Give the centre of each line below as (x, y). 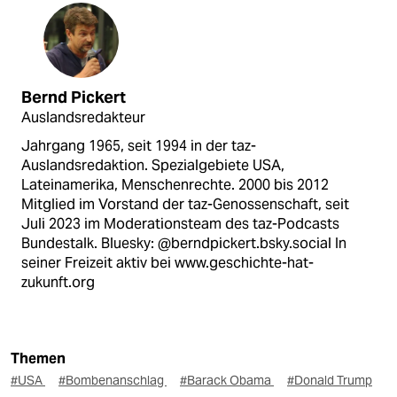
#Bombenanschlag (113, 380)
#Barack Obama (227, 380)
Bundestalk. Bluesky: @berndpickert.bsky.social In (184, 243)
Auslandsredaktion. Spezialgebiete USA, (153, 165)
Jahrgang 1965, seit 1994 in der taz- (139, 145)
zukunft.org (58, 282)
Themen (38, 358)
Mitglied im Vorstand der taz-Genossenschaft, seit (185, 204)
